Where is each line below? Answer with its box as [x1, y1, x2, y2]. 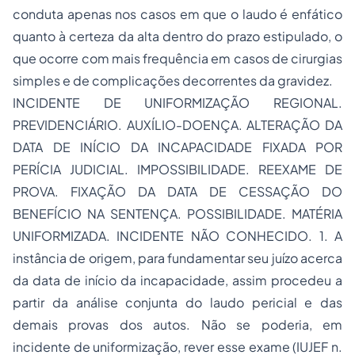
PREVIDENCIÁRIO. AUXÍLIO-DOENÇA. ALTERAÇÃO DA [13, 116, 342, 133]
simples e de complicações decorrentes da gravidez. [13, 72, 335, 89]
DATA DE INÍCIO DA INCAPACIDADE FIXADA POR [13, 139, 342, 155]
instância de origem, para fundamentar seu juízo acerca [13, 250, 342, 266]
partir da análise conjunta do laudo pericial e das [13, 294, 342, 311]
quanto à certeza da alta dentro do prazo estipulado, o [13, 28, 342, 44]
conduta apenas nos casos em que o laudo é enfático [13, 6, 342, 22]
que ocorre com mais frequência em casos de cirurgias [13, 50, 342, 67]
